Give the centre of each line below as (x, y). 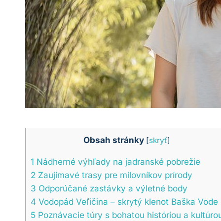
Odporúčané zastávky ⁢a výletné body (112, 188)
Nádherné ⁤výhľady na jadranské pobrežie (117, 162)
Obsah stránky (114, 140)
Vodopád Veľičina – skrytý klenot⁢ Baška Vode (127, 202)
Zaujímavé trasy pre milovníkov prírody (114, 175)
